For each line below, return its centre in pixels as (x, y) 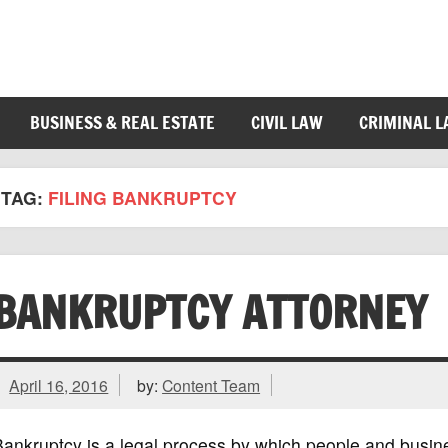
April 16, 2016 (59, 384)
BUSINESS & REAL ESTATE (122, 123)
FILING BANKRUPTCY (142, 197)
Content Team (211, 384)
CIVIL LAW (286, 123)
